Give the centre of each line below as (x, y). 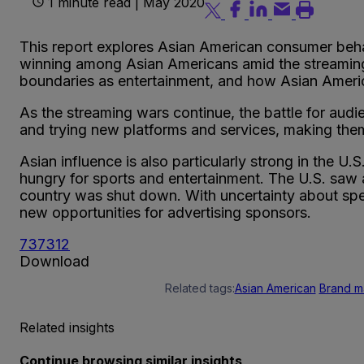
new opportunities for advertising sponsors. (165, 212)
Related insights (67, 327)
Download (54, 261)
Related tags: (199, 288)
